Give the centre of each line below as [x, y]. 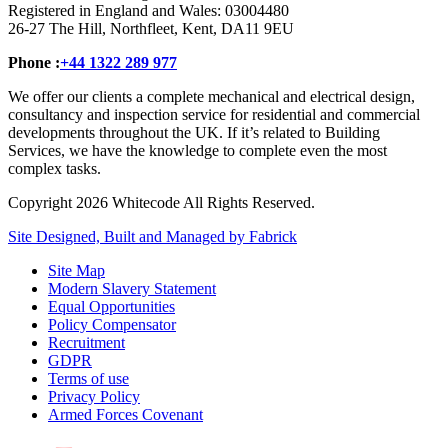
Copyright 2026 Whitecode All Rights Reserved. [161, 202]
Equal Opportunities [111, 306]
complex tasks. [54, 168]
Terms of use [88, 378]
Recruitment [86, 342]
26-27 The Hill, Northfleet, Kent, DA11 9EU [151, 28]
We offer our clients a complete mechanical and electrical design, [211, 96]
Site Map [76, 270]
